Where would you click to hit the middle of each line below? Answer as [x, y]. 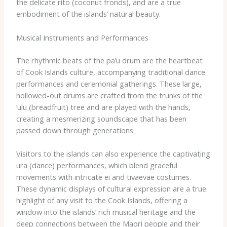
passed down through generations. [75, 130]
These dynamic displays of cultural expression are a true [111, 188]
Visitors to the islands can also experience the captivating [113, 153]
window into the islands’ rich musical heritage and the [106, 212]
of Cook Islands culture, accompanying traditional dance [110, 72]
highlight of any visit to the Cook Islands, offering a [102, 200]
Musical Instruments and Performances [82, 37]
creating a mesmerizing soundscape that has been [101, 118]
